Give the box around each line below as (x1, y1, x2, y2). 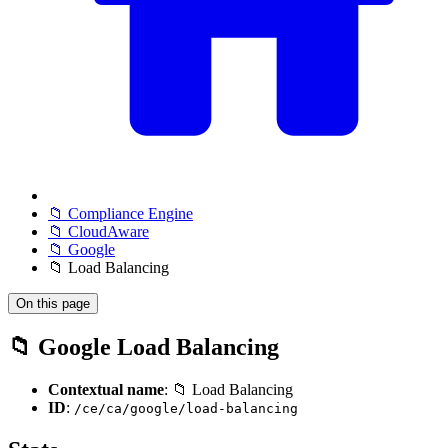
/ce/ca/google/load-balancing (74, 400, 298, 416)
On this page (16, 296, 90, 311)
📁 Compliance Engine (48, 205, 193, 222)
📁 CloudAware (48, 223, 149, 240)
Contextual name (48, 380, 164, 398)
